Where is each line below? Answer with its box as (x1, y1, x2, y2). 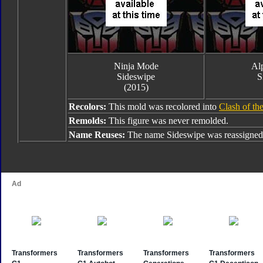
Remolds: (69, 116, 109, 126)
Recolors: (69, 102, 109, 112)
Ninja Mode (113, 61, 159, 71)
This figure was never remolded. (109, 116, 228, 126)
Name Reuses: (69, 130, 127, 140)
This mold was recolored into (109, 102, 219, 112)
